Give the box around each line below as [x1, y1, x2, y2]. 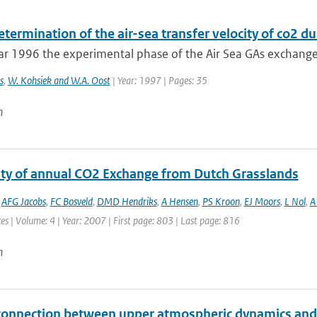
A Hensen [161, 195, 198, 208]
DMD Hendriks [96, 195, 157, 208]
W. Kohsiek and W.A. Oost [7, 74, 110, 87]
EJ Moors [243, 195, 280, 208]
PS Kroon [202, 195, 240, 208]
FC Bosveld [50, 195, 93, 208]
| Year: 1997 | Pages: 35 [110, 74, 207, 87]
